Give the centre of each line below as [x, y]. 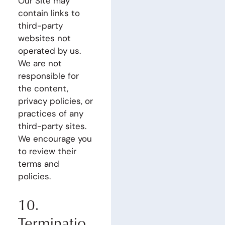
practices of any [50, 113]
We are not [40, 63]
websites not [44, 38]
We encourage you [55, 138]
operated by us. [49, 50]
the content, [43, 88]
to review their [47, 151]
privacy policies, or [55, 101]
